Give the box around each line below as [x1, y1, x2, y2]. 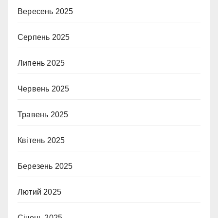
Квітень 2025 [18, 136, 65, 145]
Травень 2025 [18, 110, 69, 119]
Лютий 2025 [18, 187, 61, 196]
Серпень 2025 [18, 33, 70, 41]
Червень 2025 [18, 84, 70, 93]
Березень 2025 [18, 162, 73, 170]
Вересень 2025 [18, 7, 73, 16]
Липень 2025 [18, 58, 65, 67]
